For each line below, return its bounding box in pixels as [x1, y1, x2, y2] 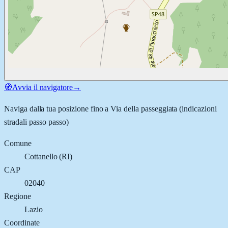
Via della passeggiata [110, 104, 178, 113]
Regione [4, 191, 31, 201]
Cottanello [24, 152, 58, 161]
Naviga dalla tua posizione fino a [4, 104, 111, 113]
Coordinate [4, 218, 40, 227]
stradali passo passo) [4, 117, 69, 126]
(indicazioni [177, 104, 217, 113]
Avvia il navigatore [12, 82, 73, 92]
